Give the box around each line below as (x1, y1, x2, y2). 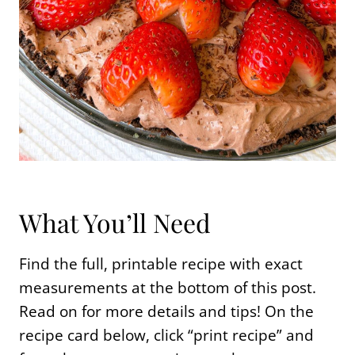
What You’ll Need (19, 204, 211, 239)
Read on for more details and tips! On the (19, 300, 314, 322)
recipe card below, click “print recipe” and (19, 324, 314, 345)
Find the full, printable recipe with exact (19, 253, 303, 274)
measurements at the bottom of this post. (19, 277, 316, 298)
